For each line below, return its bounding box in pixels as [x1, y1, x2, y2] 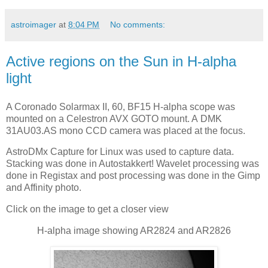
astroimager [11, 19, 56, 29]
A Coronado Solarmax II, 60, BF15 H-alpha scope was [6, 101, 235, 112]
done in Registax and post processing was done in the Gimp [6, 170, 260, 181]
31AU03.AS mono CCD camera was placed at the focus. [6, 125, 245, 136]
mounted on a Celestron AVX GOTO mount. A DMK [6, 113, 222, 124]
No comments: [110, 19, 166, 29]
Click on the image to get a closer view [6, 204, 169, 215]
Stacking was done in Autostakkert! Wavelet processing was [6, 159, 259, 169]
